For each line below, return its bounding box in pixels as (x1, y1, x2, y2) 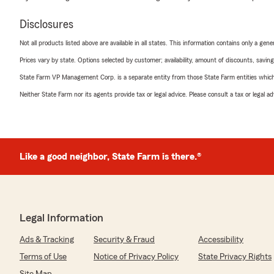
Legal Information (20, 212, 103, 223)
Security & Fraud (94, 235, 155, 244)
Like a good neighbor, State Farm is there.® (20, 151, 201, 161)
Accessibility (198, 235, 243, 244)
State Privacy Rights (198, 252, 272, 261)
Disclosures (20, 18, 73, 31)
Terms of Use (20, 252, 67, 261)
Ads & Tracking (20, 235, 74, 244)
